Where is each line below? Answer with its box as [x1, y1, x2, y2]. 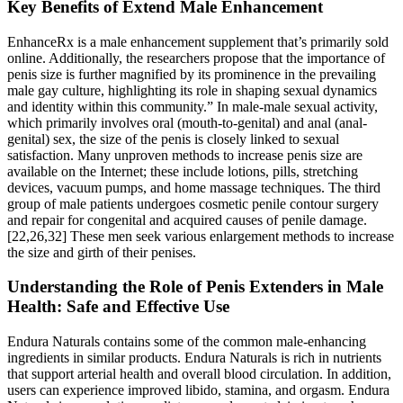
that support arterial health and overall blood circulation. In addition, [7, 366, 391, 382]
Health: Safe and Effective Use [7, 297, 229, 317]
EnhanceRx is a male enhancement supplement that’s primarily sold [7, 33, 389, 49]
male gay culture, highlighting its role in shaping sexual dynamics [7, 82, 377, 98]
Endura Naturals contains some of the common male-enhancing [7, 334, 366, 350]
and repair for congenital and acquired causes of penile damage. [7, 211, 367, 228]
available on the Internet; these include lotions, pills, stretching [7, 163, 358, 179]
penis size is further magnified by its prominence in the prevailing [7, 66, 376, 82]
